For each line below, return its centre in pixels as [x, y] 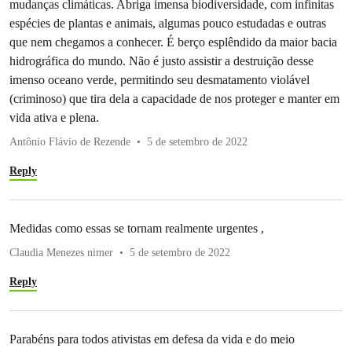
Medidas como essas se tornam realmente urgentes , [137, 229]
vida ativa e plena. [54, 118]
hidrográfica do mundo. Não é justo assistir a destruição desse [161, 61]
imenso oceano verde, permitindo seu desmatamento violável [159, 80]
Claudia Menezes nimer [61, 253]
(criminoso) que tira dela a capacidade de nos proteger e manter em [174, 99]
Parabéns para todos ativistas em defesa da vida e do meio [152, 339]
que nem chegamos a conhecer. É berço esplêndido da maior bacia [173, 42]
